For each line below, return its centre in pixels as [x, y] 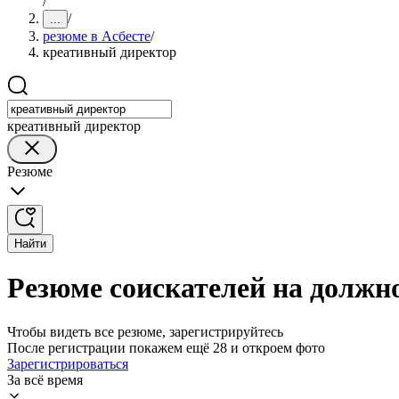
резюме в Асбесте [97, 36]
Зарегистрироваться [68, 363]
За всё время [45, 379]
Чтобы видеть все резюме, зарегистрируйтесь [145, 331]
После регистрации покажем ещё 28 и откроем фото [166, 347]
